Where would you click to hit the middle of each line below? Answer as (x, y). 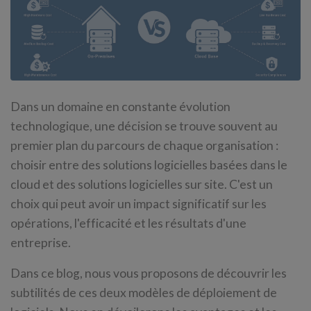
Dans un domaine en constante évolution (120, 107)
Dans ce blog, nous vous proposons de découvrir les (149, 273)
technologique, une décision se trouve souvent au (144, 126)
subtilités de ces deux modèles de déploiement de (144, 293)
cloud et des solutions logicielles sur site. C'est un (142, 184)
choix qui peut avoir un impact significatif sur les (138, 204)
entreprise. (41, 243)
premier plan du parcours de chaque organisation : (144, 145)
